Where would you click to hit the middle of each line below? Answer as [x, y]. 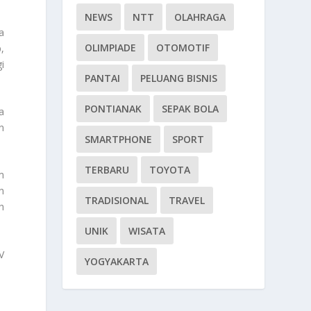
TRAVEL [187, 200]
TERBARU [107, 169]
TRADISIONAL [117, 200]
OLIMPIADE [111, 47]
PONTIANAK [114, 108]
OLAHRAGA [200, 17]
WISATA [147, 230]
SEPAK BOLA [191, 108]
